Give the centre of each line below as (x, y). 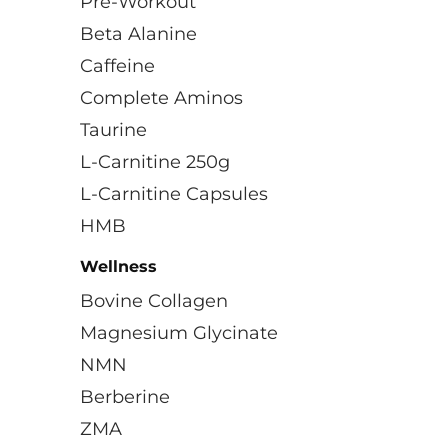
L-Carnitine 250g (155, 162)
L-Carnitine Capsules (174, 194)
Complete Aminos (161, 98)
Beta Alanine (138, 34)
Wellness (118, 266)
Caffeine (117, 66)
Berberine (125, 397)
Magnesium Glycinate (179, 333)
